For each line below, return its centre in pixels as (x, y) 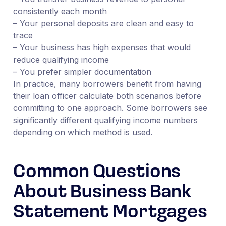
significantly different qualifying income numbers (105, 120)
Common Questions (97, 172)
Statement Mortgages (110, 213)
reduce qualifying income (61, 59)
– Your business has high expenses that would (102, 47)
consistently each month (60, 11)
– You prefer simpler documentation (82, 71)
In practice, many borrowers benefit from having (107, 83)
